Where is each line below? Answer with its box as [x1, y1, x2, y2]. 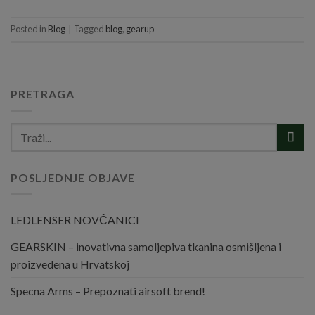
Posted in [11, 23, 48, 35]
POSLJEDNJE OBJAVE [11, 170, 135, 184]
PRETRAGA [11, 86, 75, 101]
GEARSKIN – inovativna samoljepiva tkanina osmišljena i [11, 240, 281, 254]
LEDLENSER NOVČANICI [11, 213, 139, 227]
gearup [126, 23, 154, 35]
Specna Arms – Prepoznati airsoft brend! [11, 284, 205, 298]
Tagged [74, 23, 105, 35]
